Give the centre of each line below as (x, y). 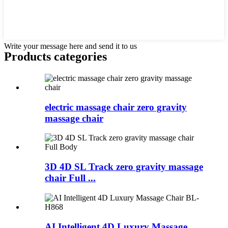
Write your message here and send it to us (70, 46)
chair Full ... (70, 178)
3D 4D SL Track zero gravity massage (124, 167)
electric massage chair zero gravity (116, 107)
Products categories (55, 57)
